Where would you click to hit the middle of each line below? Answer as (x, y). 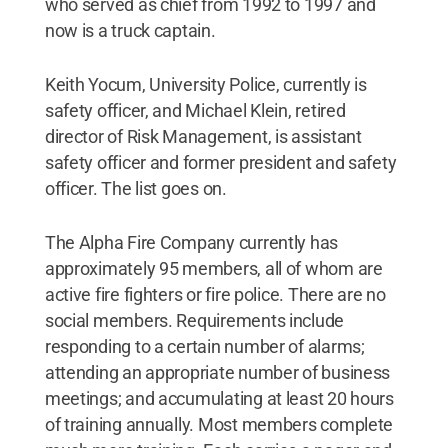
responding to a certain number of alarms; (204, 346)
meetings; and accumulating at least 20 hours (219, 398)
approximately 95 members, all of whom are (213, 268)
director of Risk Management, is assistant (203, 136)
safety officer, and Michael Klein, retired (195, 110)
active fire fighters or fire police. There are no (215, 294)
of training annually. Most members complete (219, 424)
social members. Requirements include (194, 320)
